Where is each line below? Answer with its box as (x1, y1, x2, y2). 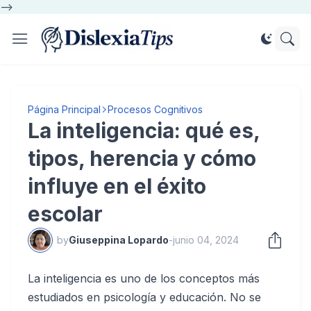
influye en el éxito (28, 174, 206, 199)
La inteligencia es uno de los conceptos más (28, 271, 260, 285)
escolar (28, 201, 103, 226)
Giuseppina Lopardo (69, 234, 169, 246)
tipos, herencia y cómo (28, 146, 256, 171)
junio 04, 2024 (173, 234, 239, 246)
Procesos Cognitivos (108, 103, 203, 115)
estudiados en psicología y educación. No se (28, 290, 261, 304)
